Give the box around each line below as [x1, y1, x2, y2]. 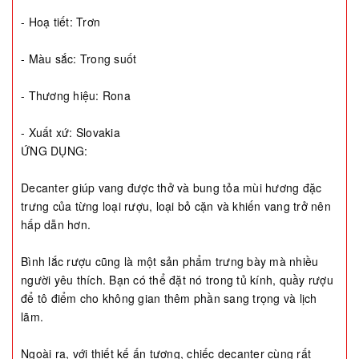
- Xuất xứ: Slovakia [21, 123, 120, 140]
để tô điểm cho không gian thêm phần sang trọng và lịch [21, 289, 317, 306]
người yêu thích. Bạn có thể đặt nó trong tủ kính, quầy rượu [21, 271, 333, 288]
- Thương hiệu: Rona [21, 87, 131, 103]
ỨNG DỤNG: [21, 142, 88, 159]
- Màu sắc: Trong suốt [21, 50, 137, 67]
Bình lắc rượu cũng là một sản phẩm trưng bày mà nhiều [21, 252, 319, 269]
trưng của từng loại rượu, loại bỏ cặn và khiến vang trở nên [21, 197, 331, 214]
